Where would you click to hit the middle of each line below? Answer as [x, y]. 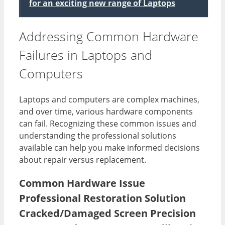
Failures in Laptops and [86, 55]
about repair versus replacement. [83, 160]
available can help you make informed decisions [109, 148]
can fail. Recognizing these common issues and [108, 124]
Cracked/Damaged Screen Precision [107, 213]
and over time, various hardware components [106, 112]
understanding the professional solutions [98, 136]
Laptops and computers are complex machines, [109, 100]
